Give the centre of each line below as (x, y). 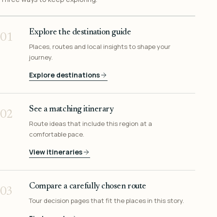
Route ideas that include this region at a (91, 124)
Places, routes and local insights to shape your (100, 47)
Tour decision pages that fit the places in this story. (107, 201)
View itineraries (56, 152)
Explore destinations (64, 75)
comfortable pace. (57, 134)
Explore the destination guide (80, 33)
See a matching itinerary (71, 110)
